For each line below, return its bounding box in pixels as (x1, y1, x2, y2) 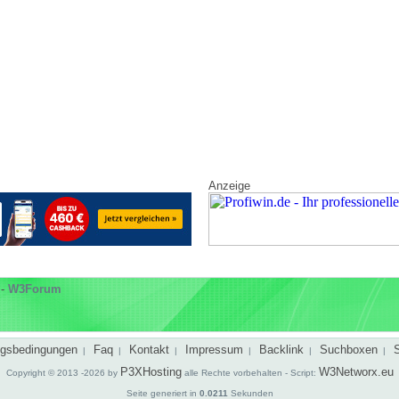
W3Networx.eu (319, 365, 394, 379)
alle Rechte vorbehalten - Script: (182, 368, 319, 378)
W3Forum (8, 282, 61, 296)
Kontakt (129, 343, 169, 356)
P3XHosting (120, 365, 182, 379)
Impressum (185, 343, 243, 356)
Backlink (259, 343, 304, 356)
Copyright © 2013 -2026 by (6, 368, 120, 378)
